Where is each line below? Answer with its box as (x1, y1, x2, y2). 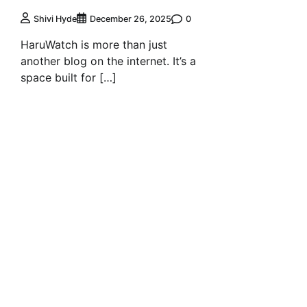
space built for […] (21, 71, 116, 85)
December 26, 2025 (90, 14, 171, 25)
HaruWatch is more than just (21, 38, 167, 52)
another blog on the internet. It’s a (21, 54, 196, 69)
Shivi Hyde (34, 14, 77, 25)
